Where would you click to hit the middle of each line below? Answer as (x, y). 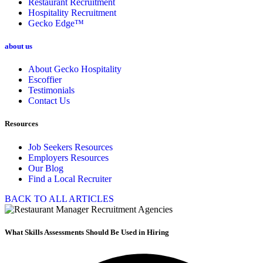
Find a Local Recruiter (70, 178)
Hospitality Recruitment (72, 12)
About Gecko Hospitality (75, 69)
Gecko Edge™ (56, 23)
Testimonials (51, 90)
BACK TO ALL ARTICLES (59, 198)
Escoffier (45, 80)
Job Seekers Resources (70, 147)
